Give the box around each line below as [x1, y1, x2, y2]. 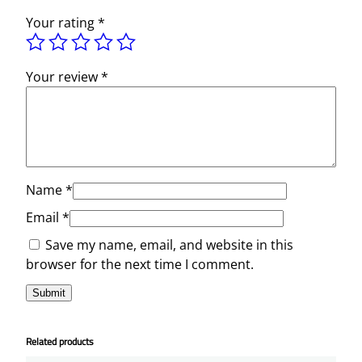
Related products [26, 333, 94, 349]
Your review [26, 67, 101, 86]
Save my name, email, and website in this [45, 235, 293, 254]
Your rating [26, 13, 98, 32]
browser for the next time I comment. [26, 255, 254, 273]
